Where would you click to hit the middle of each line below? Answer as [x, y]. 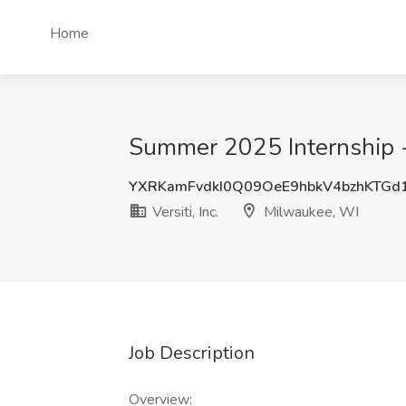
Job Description [192, 353]
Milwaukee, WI [309, 212]
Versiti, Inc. [184, 212]
